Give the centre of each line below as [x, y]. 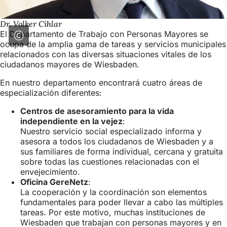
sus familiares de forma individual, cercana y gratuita [122, 152]
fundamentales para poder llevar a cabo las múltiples [122, 202]
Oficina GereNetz [54, 182]
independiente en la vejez [71, 121]
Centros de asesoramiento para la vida [97, 111]
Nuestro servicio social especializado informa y [111, 131]
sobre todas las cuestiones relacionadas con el [110, 162]
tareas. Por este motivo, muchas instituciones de [113, 213]
